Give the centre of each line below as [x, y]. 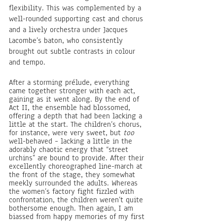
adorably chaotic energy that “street [70, 149]
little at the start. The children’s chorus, [76, 124]
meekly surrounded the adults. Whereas [74, 183]
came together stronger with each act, [73, 91]
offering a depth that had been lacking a [77, 116]
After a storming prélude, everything [71, 82]
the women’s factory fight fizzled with [73, 191]
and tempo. [27, 62]
